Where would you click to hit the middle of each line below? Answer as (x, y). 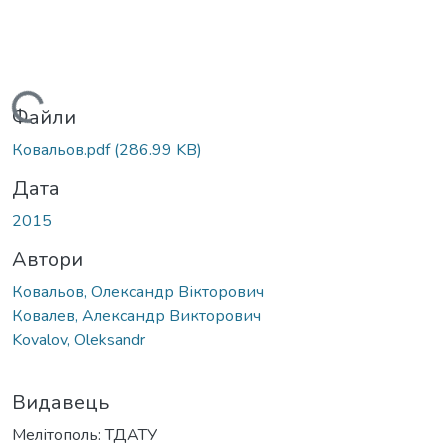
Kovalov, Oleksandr (78, 339)
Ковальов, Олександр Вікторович (138, 291)
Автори (47, 259)
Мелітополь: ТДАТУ (84, 434)
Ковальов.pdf (63, 149)
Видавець (60, 402)
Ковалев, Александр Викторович (136, 315)
